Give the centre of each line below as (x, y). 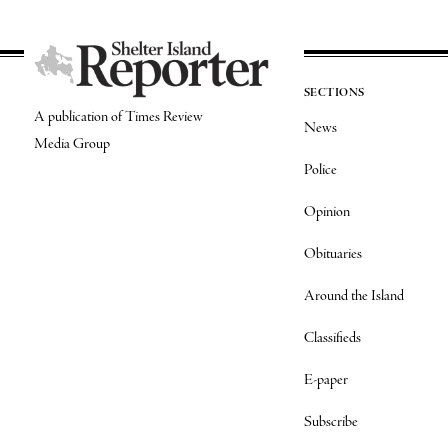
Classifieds (332, 338)
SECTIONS (334, 93)
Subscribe (330, 422)
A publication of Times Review (118, 117)
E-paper (325, 380)
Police (320, 170)
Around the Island (353, 296)
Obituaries (332, 254)
